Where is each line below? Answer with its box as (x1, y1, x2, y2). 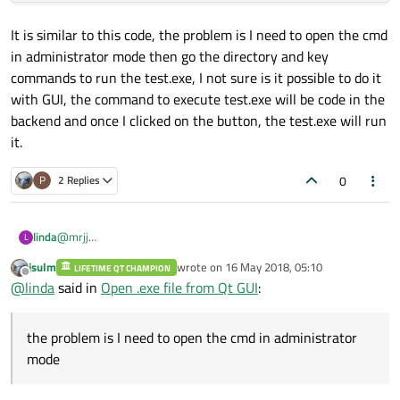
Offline (24, 271, 58, 289)
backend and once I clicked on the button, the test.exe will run (11, 109, 387, 131)
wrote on (176, 258, 225, 277)
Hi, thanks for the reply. (57, 244, 174, 262)
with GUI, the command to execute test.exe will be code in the (11, 87, 385, 110)
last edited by (175, 265, 244, 284)
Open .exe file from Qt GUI (101, 277, 258, 299)
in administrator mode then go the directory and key (11, 45, 329, 67)
